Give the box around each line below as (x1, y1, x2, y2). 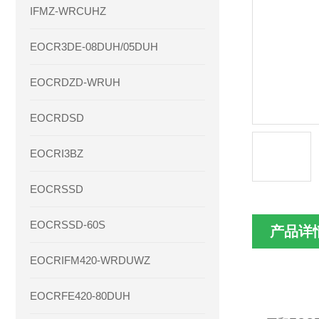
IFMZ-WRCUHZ (30, 5, 106, 17)
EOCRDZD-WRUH (30, 76, 120, 88)
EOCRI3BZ (30, 147, 83, 159)
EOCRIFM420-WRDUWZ (30, 254, 150, 266)
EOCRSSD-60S (30, 219, 105, 231)
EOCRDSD (30, 112, 84, 124)
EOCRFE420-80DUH (30, 290, 130, 302)
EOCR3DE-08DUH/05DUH (30, 41, 158, 53)
